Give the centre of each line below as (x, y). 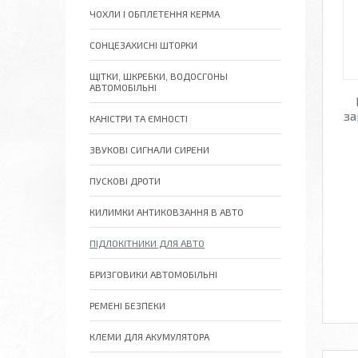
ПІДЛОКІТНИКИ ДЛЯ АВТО (147, 243)
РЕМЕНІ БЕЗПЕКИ (127, 305)
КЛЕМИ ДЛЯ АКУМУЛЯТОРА (149, 336)
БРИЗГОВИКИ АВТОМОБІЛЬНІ (153, 274)
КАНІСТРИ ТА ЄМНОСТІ (139, 118)
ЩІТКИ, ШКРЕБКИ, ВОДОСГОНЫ (159, 76)
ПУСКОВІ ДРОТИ (125, 181)
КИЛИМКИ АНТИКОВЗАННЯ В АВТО (167, 212)
